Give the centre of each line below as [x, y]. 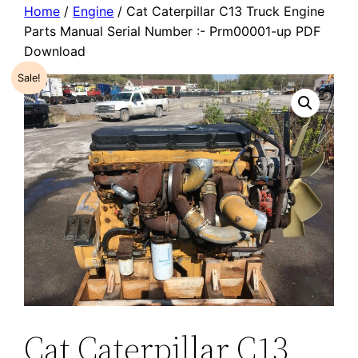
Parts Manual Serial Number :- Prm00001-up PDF [173, 32]
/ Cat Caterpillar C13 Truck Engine [219, 12]
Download [55, 52]
